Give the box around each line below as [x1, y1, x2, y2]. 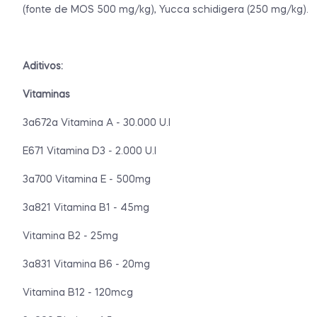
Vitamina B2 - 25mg [23, 231, 118, 241]
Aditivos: [23, 61, 63, 71]
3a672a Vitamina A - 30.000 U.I [23, 117, 171, 128]
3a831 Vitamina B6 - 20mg [23, 259, 150, 270]
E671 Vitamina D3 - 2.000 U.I [23, 146, 156, 156]
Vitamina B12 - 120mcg [23, 287, 133, 298]
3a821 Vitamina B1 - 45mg [23, 202, 149, 213]
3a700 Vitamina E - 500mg [23, 174, 151, 185]
